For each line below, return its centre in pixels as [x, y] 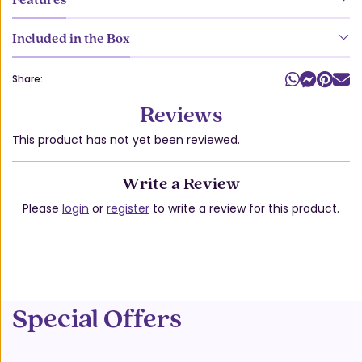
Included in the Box [71, 38]
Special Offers [97, 317]
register [128, 208]
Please [42, 208]
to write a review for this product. [244, 208]
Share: [27, 80]
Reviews [181, 114]
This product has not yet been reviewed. [126, 140]
